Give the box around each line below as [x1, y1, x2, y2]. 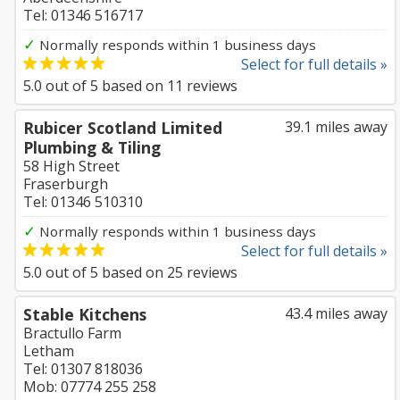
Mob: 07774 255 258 [23, 377, 156, 396]
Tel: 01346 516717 [23, 5, 143, 25]
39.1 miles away [285, 117, 387, 137]
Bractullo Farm [23, 323, 121, 343]
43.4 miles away [285, 304, 387, 323]
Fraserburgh [23, 174, 108, 194]
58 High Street [23, 156, 120, 176]
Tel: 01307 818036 [23, 359, 143, 379]
